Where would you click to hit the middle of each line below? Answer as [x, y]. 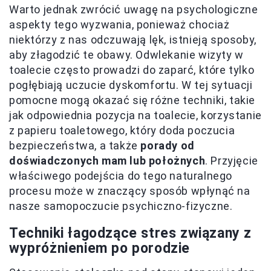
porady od [168, 145]
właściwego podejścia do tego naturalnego [121, 175]
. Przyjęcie [232, 160]
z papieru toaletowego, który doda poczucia [122, 130]
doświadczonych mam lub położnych [107, 160]
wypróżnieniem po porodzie [100, 248]
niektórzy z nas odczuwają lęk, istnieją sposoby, [133, 39]
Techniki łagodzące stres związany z [131, 233]
